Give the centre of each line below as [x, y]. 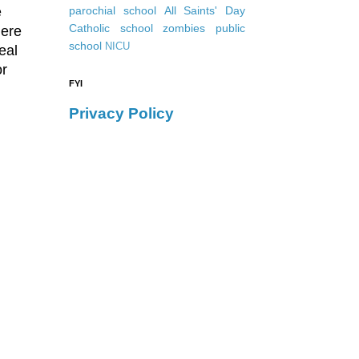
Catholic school [111, 28]
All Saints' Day [204, 11]
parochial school [113, 11]
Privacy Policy [121, 114]
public [231, 28]
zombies [184, 28]
